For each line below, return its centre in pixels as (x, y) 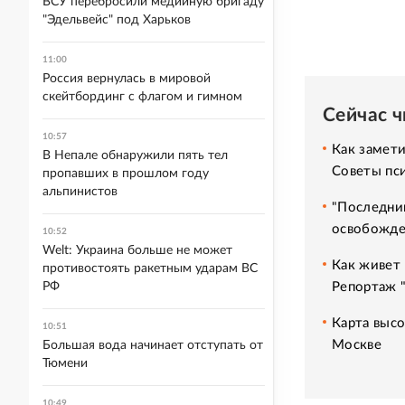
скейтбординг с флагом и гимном (142, 97)
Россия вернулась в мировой (127, 79)
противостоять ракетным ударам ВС (150, 268)
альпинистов (80, 192)
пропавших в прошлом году (126, 174)
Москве (357, 344)
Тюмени (65, 363)
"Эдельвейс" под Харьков (117, 20)
